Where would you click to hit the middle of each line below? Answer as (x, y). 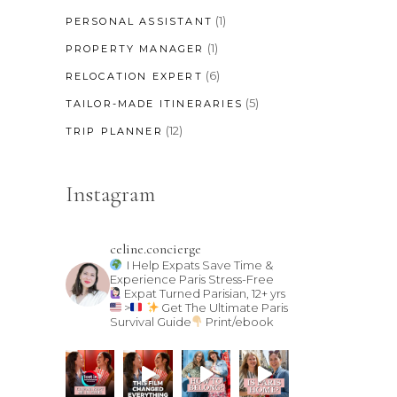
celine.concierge (155, 249)
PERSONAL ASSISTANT (139, 21)
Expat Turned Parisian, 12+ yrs (204, 293)
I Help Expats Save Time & (198, 265)
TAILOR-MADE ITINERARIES (154, 103)
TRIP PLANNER (114, 131)
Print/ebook (239, 321)
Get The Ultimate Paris (224, 307)
